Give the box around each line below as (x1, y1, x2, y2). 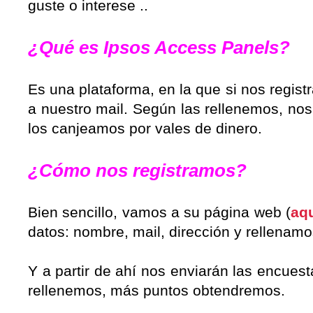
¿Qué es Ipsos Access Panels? (28, 37, 290, 58)
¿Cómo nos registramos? (28, 160, 247, 181)
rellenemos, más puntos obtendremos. (28, 282, 285, 298)
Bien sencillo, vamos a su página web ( (28, 204, 291, 220)
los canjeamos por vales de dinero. (28, 120, 262, 136)
